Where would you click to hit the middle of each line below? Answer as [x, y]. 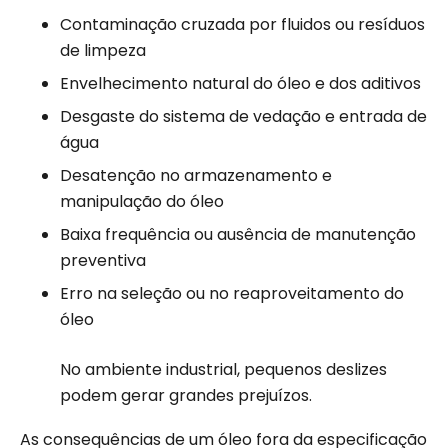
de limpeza [103, 51]
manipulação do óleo [142, 202]
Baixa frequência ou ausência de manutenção [238, 235]
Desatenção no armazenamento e [196, 176]
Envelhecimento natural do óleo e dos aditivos [240, 84]
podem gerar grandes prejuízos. [186, 396]
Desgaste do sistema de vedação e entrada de [243, 117]
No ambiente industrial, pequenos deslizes [223, 370]
